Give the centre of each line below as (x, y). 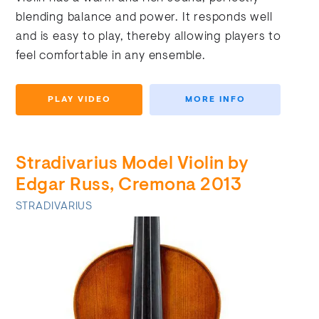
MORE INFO (215, 99)
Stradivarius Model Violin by (132, 164)
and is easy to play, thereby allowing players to (148, 37)
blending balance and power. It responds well (144, 17)
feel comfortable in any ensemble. (111, 56)
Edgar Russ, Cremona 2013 (129, 185)
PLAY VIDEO (79, 99)
